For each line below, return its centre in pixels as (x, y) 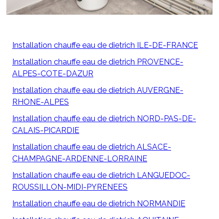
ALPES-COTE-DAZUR (53, 74)
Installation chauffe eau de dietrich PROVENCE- (98, 62)
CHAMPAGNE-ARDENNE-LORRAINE (80, 159)
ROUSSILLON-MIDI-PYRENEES (70, 187)
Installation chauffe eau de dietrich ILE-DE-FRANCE (105, 45)
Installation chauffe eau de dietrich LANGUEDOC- (101, 175)
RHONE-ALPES (41, 102)
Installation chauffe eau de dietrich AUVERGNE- (98, 90)
